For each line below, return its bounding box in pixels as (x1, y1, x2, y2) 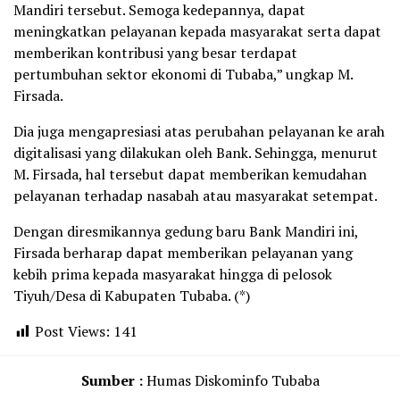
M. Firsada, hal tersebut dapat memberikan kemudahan (13, 164, 367, 185)
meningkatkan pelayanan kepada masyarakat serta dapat (13, 21, 381, 42)
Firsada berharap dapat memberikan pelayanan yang (13, 243, 353, 263)
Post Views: (35, 321, 110, 342)
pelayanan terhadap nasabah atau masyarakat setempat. (13, 186, 378, 206)
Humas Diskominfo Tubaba (142, 371, 320, 391)
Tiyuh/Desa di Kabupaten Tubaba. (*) (13, 286, 250, 306)
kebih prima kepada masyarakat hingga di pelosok (13, 264, 332, 285)
